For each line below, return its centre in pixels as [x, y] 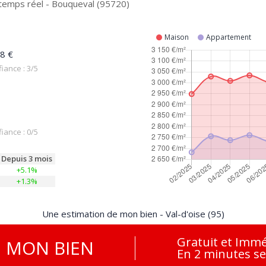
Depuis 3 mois [27, 159]
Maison [177, 37]
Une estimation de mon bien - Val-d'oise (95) [133, 214]
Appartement [229, 37]
